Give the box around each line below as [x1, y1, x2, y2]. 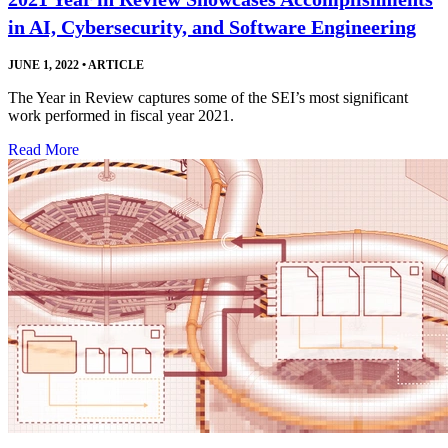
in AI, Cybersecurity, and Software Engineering [8, 16, 416, 39]
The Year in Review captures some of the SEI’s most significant [8, 89, 408, 107]
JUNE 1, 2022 [8, 58, 79, 73]
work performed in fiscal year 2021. [8, 107, 234, 125]
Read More [8, 141, 79, 159]
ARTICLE [86, 58, 144, 73]
